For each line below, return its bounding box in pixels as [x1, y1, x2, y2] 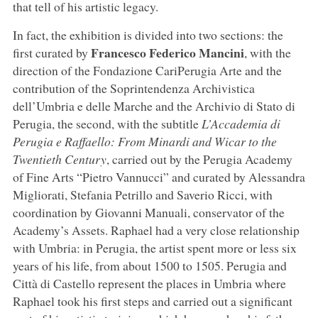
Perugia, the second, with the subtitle [12, 114, 202, 132]
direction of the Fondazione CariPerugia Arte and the [12, 61, 282, 79]
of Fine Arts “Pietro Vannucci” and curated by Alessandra [12, 168, 305, 185]
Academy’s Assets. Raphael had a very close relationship [12, 221, 300, 238]
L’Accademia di [201, 114, 280, 132]
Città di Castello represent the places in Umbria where [12, 274, 286, 292]
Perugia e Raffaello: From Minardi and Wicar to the [12, 132, 277, 150]
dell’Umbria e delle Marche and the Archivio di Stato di [12, 97, 295, 114]
